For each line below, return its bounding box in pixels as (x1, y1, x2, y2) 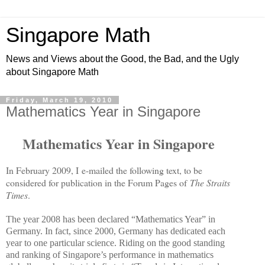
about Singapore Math (6, 67, 99, 77)
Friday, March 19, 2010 (6, 96, 113, 104)
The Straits (190, 176, 230, 189)
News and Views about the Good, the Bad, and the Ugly (6, 54, 239, 64)
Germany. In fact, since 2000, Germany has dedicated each (6, 225, 225, 236)
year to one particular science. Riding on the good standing (6, 237, 225, 248)
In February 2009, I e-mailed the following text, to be (6, 163, 202, 176)
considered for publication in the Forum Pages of (6, 176, 190, 189)
